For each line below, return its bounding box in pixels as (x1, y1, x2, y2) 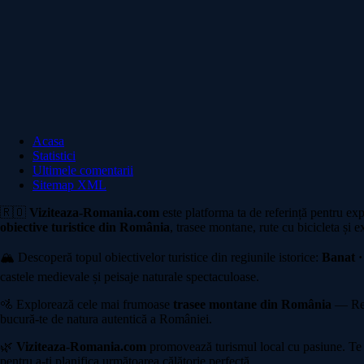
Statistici (32, 148, 76, 162)
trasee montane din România (173, 297, 331, 311)
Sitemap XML (32, 177, 106, 192)
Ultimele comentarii (32, 162, 133, 177)
